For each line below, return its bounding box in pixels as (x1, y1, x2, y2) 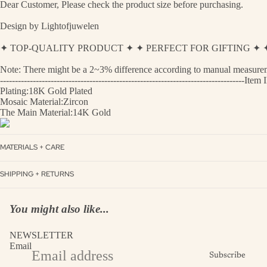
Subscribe (209, 252, 246, 260)
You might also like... (10, 202, 109, 215)
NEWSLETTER (10, 229, 73, 240)
